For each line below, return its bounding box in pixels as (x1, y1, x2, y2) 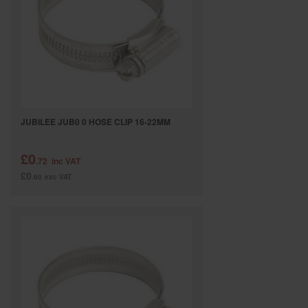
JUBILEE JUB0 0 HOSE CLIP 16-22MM (21, 115, 170, 128)
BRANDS (21, 33, 76, 53)
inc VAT (52, 155, 80, 167)
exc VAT (45, 172, 71, 181)
